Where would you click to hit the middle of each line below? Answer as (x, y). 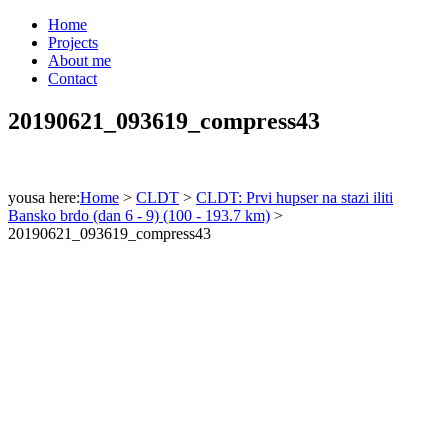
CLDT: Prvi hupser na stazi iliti (294, 197)
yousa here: (44, 197)
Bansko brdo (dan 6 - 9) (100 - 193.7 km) (139, 215)
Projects (73, 42)
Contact (72, 78)
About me (79, 60)
